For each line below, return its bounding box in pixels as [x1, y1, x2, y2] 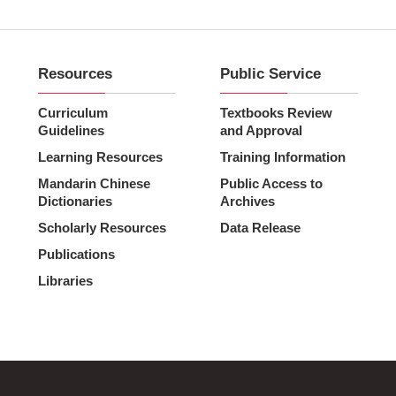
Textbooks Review [219, 105, 332, 121]
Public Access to [219, 176, 323, 192]
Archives [219, 194, 275, 209]
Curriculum [37, 105, 108, 121]
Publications [37, 247, 115, 263]
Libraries [37, 273, 93, 289]
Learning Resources [37, 149, 163, 165]
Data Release [219, 220, 301, 236]
